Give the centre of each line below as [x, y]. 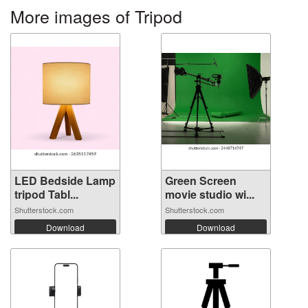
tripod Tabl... [46, 195]
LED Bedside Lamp [65, 181]
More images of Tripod [96, 16]
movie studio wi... [210, 195]
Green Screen [201, 181]
